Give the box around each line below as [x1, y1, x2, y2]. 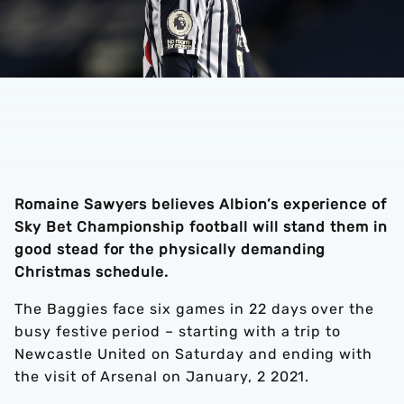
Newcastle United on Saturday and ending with [14, 345, 373, 363]
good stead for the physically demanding [14, 241, 326, 258]
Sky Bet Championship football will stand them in [14, 218, 389, 235]
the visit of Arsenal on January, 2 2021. [14, 368, 315, 385]
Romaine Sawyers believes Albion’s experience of [14, 196, 388, 213]
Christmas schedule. [14, 263, 170, 280]
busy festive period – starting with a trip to [14, 323, 342, 340]
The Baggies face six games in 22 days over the [14, 300, 375, 317]
